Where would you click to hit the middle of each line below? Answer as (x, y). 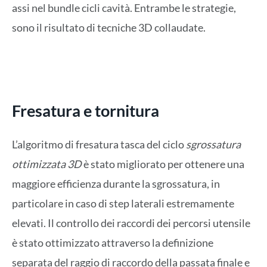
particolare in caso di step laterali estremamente (123, 204)
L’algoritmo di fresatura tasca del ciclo (99, 145)
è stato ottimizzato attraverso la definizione (113, 243)
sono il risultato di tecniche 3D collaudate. (109, 28)
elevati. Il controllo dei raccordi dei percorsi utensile (131, 223)
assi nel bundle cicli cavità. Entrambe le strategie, (124, 8)
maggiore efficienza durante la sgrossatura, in (116, 184)
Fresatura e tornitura (86, 111)
